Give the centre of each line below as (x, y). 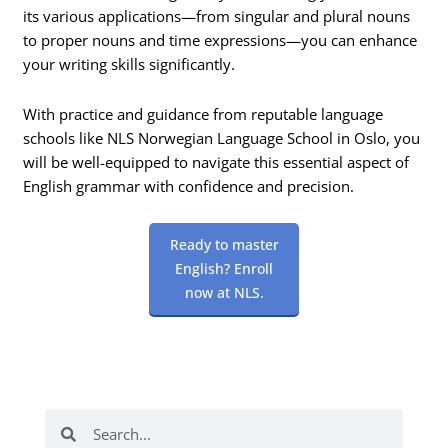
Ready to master (224, 245)
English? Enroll (224, 269)
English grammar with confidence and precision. (189, 185)
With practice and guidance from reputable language (203, 113)
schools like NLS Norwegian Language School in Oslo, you (222, 137)
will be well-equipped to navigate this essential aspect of (216, 161)
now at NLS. (224, 293)
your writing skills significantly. (129, 64)
